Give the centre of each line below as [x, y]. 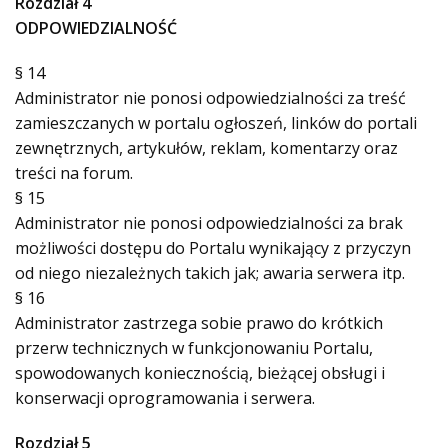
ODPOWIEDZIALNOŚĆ [96, 28]
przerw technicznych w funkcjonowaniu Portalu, [194, 348]
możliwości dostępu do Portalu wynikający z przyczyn [213, 248]
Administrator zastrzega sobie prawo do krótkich [199, 323]
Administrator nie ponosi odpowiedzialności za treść [210, 98]
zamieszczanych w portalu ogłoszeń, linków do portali [216, 123]
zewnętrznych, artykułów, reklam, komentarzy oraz [206, 148]
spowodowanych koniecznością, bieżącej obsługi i [200, 373]
